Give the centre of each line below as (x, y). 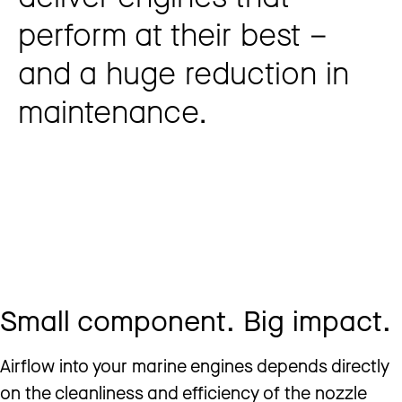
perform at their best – (173, 34)
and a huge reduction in (184, 72)
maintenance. (113, 111)
